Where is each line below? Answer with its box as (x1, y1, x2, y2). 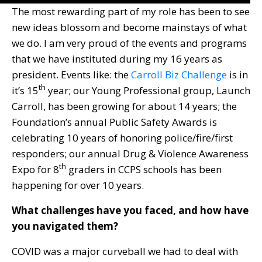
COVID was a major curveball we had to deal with (12, 244, 238, 258)
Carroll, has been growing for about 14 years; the (12, 99, 237, 113)
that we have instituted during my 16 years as (12, 51, 222, 65)
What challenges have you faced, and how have (12, 203, 249, 217)
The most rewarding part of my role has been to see (12, 4, 250, 18)
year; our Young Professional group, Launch (46, 83, 250, 97)
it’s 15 (12, 83, 39, 97)
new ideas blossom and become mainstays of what (12, 20, 247, 34)
